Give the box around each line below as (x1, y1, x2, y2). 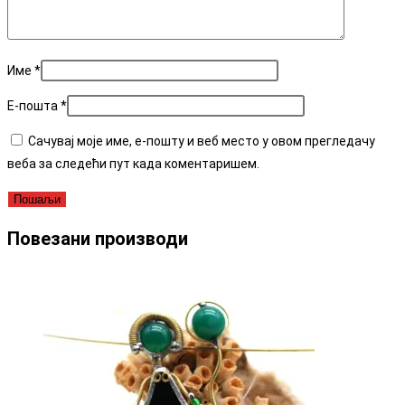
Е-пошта (7, 99, 61, 114)
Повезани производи (7, 227, 188, 250)
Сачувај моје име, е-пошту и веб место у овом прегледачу (28, 134, 375, 149)
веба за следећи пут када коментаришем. (7, 156, 259, 172)
